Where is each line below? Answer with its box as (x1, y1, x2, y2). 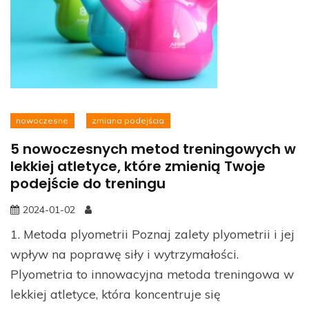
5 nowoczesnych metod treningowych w (10, 139, 296, 159)
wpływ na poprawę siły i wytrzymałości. (10, 246, 239, 261)
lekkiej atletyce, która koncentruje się (10, 286, 221, 301)
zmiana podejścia (92, 114, 165, 126)
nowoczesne (16, 114, 69, 126)
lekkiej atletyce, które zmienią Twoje (10, 156, 266, 176)
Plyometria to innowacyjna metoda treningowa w (10, 266, 294, 281)
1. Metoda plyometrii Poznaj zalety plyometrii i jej (10, 226, 295, 241)
